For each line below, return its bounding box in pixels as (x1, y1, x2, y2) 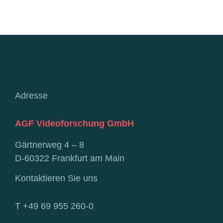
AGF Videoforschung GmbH (15, 118, 134, 128)
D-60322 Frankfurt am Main (15, 153, 124, 163)
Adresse (15, 90, 48, 101)
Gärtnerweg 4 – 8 (15, 139, 84, 150)
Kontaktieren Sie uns (15, 173, 98, 183)
